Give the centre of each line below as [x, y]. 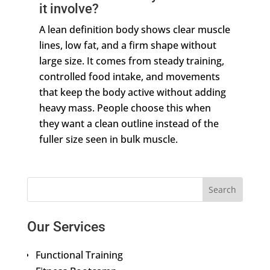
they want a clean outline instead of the [129, 124]
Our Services [66, 227]
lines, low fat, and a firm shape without [127, 46]
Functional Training [79, 255]
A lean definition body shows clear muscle [134, 30]
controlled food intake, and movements [129, 77]
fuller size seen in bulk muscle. [108, 140]
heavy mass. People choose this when [125, 108]
